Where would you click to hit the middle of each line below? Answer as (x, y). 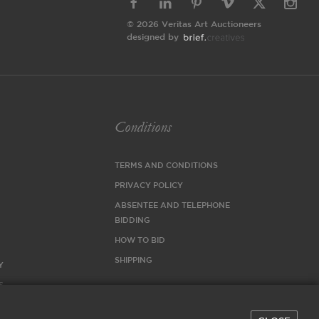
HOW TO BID (140, 241)
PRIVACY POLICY (149, 186)
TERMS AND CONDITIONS (167, 166)
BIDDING (133, 221)
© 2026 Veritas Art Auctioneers (194, 25)
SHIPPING (134, 261)
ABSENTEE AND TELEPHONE (173, 206)
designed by (153, 37)
